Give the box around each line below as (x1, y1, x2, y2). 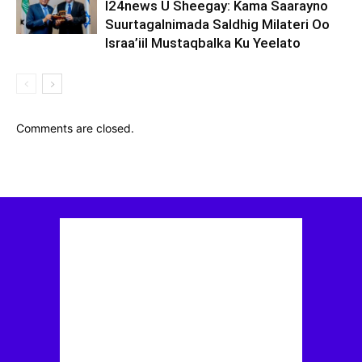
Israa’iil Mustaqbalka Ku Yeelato (105, 35, 301, 51)
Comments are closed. (16, 121, 134, 135)
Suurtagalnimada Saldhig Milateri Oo (105, 16, 330, 32)
